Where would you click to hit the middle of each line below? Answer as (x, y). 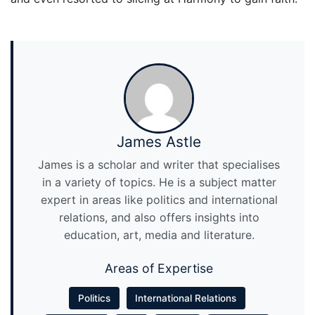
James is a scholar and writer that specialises (159, 165)
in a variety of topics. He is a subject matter (159, 182)
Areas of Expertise (159, 269)
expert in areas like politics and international (159, 200)
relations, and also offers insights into (159, 218)
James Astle (159, 142)
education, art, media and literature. (159, 235)
